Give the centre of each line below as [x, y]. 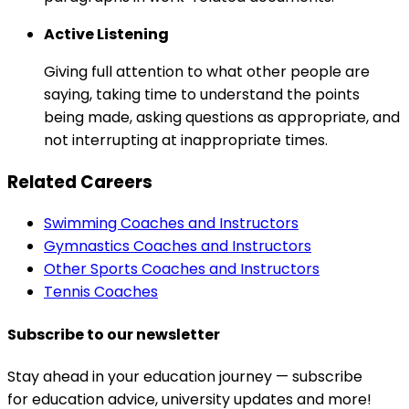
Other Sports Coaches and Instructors [182, 269]
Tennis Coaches [101, 292]
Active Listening [106, 35]
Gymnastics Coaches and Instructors [178, 246]
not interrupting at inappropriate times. [186, 141]
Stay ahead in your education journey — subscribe [185, 377]
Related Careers [80, 182]
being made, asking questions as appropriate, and [222, 118]
